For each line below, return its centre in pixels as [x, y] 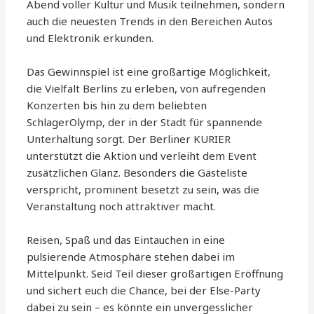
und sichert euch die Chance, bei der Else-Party [144, 291]
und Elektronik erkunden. [90, 38]
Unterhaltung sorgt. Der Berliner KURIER [129, 139]
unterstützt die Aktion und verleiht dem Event [142, 156]
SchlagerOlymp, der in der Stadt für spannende [145, 122]
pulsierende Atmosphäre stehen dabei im [131, 257]
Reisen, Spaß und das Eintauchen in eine [126, 240]
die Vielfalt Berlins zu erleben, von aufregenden [146, 89]
